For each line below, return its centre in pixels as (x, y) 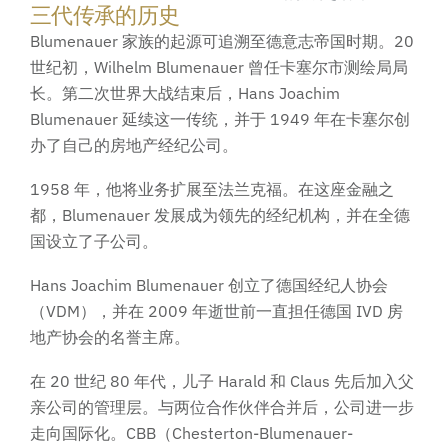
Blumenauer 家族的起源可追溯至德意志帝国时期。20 (222, 40)
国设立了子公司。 (94, 240)
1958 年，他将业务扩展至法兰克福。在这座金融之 (212, 188)
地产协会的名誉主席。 (110, 336)
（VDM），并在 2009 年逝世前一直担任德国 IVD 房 (216, 310)
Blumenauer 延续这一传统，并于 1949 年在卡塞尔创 (220, 118)
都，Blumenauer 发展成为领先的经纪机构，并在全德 (220, 214)
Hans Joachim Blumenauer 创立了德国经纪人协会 (209, 284)
